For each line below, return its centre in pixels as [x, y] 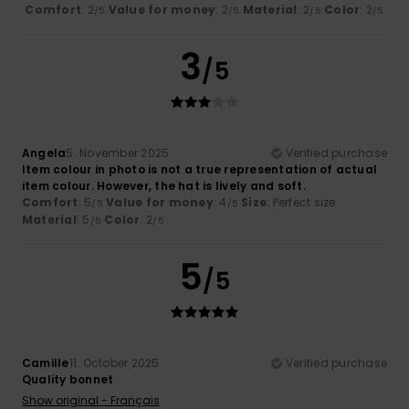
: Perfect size [301, 202]
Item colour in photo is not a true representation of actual [200, 169]
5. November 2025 [118, 152]
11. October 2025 [114, 362]
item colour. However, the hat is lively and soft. [164, 185]
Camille [46, 362]
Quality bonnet [68, 379]
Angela [44, 152]
